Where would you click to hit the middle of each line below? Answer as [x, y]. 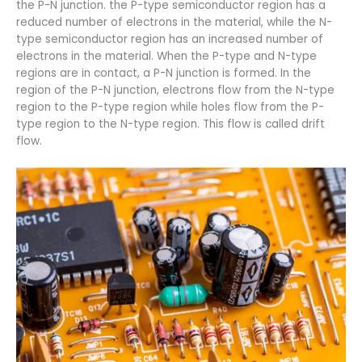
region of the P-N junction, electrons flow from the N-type [175, 90]
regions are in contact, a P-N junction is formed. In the [164, 74]
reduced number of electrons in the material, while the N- [174, 23]
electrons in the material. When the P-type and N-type [166, 57]
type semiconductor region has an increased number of [170, 40]
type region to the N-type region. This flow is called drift [170, 124]
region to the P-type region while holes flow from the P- [170, 107]
